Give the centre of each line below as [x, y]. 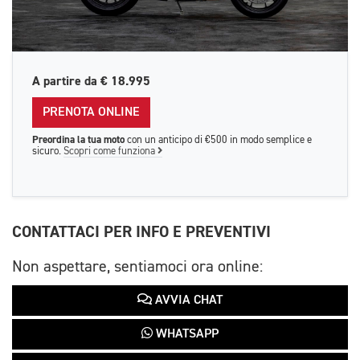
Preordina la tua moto [78, 139]
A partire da [66, 81]
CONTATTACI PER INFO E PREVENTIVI [141, 231]
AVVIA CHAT [187, 300]
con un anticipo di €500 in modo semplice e [218, 140]
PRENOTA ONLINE [91, 112]
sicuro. [48, 151]
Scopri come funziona [110, 151]
